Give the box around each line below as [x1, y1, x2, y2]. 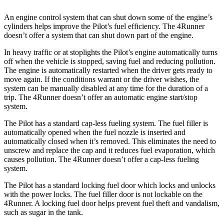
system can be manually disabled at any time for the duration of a [4, 84, 208, 93]
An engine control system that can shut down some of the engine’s [4, 13, 212, 22]
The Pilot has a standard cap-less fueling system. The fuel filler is [4, 119, 208, 128]
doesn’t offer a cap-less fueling [100, 155, 199, 164]
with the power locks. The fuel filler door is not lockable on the [4, 190, 202, 199]
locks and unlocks [157, 181, 215, 190]
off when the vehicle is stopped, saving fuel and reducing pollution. [4, 57, 215, 66]
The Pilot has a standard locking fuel [4, 181, 121, 190]
